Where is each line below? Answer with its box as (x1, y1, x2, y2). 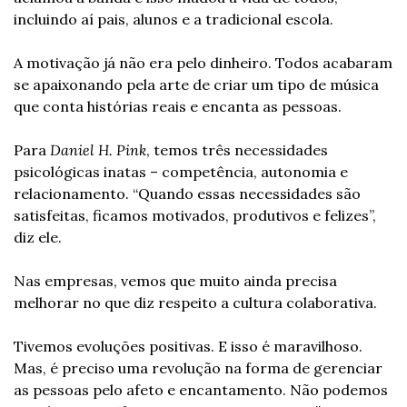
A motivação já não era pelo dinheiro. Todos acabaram (14, 54, 392, 72)
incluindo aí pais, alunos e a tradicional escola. (14, 10, 333, 28)
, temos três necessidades (146, 141, 328, 159)
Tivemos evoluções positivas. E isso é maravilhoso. (14, 337, 362, 355)
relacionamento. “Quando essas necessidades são (14, 184, 361, 203)
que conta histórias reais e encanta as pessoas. (14, 97, 342, 115)
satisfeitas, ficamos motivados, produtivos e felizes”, (14, 206, 376, 224)
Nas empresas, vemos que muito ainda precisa (14, 272, 337, 290)
